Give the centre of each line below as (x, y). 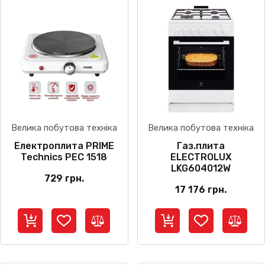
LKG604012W (201, 169)
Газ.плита (201, 146)
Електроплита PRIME (64, 146)
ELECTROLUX (201, 157)
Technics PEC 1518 (64, 157)
